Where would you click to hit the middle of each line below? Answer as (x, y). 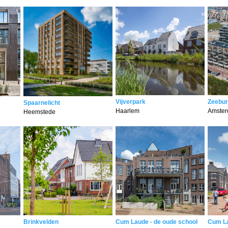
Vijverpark (130, 102)
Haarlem (127, 111)
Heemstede (39, 112)
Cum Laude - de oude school (156, 222)
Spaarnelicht (41, 103)
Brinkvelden (41, 222)
